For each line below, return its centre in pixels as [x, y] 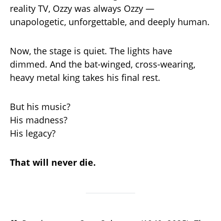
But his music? [40, 106]
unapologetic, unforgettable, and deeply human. [110, 21]
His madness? [39, 120]
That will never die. [53, 162]
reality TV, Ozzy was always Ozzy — [82, 8]
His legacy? [33, 133]
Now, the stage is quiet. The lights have [91, 51]
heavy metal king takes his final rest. [85, 77]
